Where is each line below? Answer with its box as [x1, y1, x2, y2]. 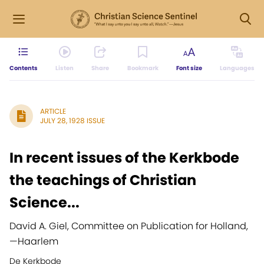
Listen [55, 64, 74, 72]
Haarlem [18, 235, 58, 248]
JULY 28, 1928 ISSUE [40, 115, 105, 126]
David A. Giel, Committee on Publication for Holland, [9, 219, 248, 233]
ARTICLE [40, 106, 66, 116]
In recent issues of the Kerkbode [9, 148, 239, 167]
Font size [176, 64, 202, 72]
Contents [9, 64, 38, 72]
